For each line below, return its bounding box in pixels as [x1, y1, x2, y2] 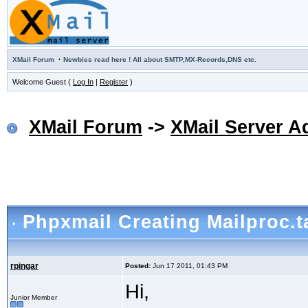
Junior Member [10, 294, 57, 302]
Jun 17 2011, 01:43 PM [151, 262, 228, 270]
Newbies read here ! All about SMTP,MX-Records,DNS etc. [63, 56, 256, 64]
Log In [73, 78, 93, 87]
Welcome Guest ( [12, 78, 73, 87]
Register [100, 78, 128, 87]
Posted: [125, 262, 151, 270]
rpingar [10, 261, 38, 272]
